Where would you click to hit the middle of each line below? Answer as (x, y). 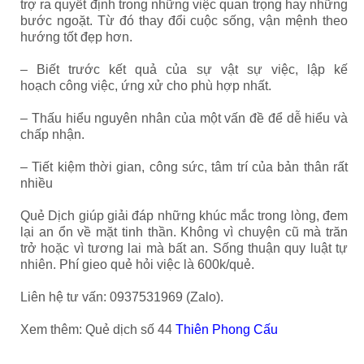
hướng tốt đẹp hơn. (76, 37)
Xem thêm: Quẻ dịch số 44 (98, 329)
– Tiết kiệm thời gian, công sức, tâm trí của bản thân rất (184, 167)
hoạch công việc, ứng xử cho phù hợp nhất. (146, 86)
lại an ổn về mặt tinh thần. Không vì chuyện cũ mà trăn (184, 232)
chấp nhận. (52, 134)
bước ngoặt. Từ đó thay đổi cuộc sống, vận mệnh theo (184, 21)
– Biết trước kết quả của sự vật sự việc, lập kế (184, 69)
